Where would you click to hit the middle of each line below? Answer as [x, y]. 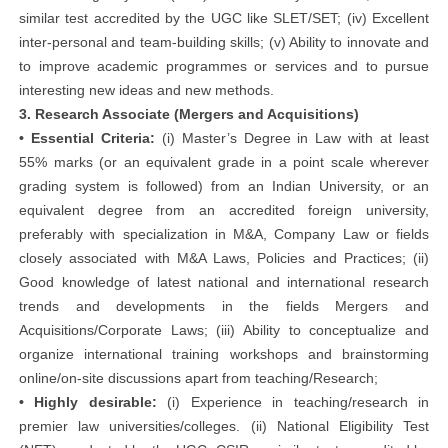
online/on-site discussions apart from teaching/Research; [198, 378]
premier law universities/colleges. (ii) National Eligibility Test [224, 426]
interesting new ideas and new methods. [146, 90]
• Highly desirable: [88, 402]
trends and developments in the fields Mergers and [224, 306]
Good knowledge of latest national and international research [224, 282]
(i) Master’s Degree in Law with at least [292, 138]
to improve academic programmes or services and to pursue [224, 66]
